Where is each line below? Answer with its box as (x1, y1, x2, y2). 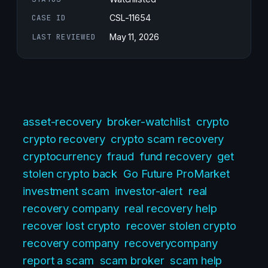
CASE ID (32, 13, 66, 23)
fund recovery (139, 150, 212, 163)
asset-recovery (23, 115, 102, 129)
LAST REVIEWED (32, 31, 96, 42)
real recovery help (124, 202, 217, 215)
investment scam (23, 184, 109, 198)
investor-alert (115, 184, 182, 198)
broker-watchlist (107, 115, 190, 129)
